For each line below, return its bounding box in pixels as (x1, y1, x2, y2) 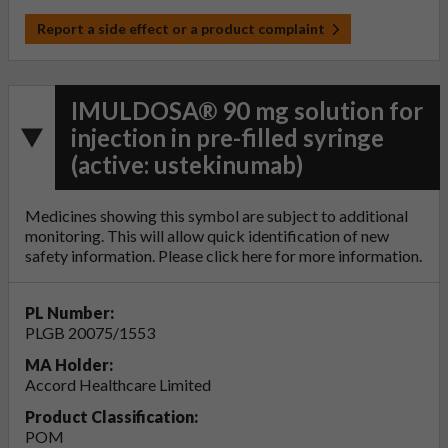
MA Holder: (25, 355, 113, 375)
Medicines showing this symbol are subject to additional (25, 206, 408, 226)
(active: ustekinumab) (71, 150, 303, 180)
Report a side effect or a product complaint (37, 20, 325, 38)
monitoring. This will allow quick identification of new (25, 226, 389, 246)
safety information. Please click (25, 246, 242, 266)
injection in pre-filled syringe (71, 123, 384, 153)
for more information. (272, 246, 422, 266)
